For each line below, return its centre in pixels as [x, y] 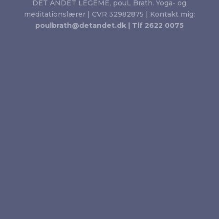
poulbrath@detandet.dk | [83, 26]
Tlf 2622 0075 [158, 26]
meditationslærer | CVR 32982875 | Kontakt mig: [109, 14]
